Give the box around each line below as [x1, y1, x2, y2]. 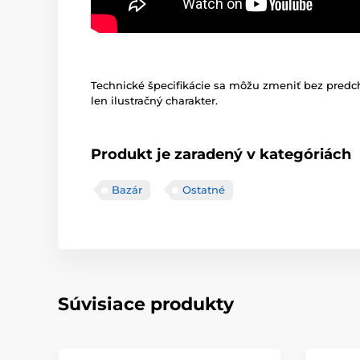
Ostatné [182, 183, 225, 196]
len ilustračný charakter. [91, 94, 218, 107]
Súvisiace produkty [58, 293, 234, 315]
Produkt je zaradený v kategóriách [91, 145, 351, 163]
